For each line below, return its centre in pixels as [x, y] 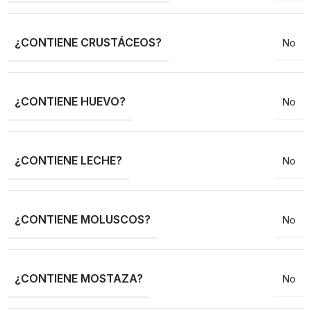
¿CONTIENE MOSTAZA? [78, 279]
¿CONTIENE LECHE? [68, 161]
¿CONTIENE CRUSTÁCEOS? [88, 43]
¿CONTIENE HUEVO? [70, 102]
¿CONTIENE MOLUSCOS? [82, 220]
